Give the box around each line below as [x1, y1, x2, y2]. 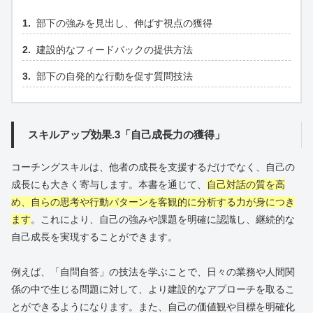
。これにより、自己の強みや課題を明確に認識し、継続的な [31, 213, 295, 225]
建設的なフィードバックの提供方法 [36, 44, 193, 56]
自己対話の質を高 [207, 178, 285, 190]
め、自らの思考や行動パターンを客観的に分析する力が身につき [11, 196, 295, 208]
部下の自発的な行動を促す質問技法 [36, 71, 193, 82]
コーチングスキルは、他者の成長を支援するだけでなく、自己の [11, 161, 295, 173]
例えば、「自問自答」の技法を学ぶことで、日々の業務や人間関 [11, 265, 295, 277]
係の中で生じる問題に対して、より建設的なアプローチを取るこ [11, 283, 295, 295]
